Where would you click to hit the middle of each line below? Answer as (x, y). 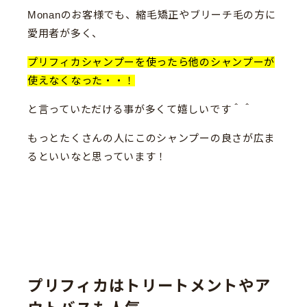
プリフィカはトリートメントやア (149, 286)
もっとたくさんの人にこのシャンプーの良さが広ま (151, 138)
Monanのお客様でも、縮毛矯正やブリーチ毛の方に (152, 15)
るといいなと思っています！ (97, 157)
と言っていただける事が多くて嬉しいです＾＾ (140, 110)
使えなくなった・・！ (81, 81)
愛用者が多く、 (65, 34)
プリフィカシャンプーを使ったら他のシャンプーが (151, 62)
